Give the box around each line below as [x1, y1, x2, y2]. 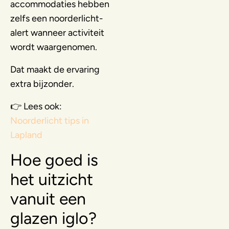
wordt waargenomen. [10, 41, 97, 53]
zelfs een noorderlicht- [10, 12, 103, 24]
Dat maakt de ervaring [10, 63, 100, 75]
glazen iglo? [10, 208, 97, 228]
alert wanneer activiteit [10, 27, 104, 38]
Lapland [10, 129, 42, 141]
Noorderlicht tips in [10, 114, 89, 126]
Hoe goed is [10, 150, 98, 170]
